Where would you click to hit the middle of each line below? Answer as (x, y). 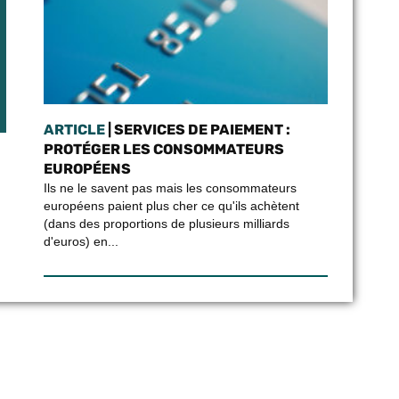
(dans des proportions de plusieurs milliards (166, 224)
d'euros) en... (81, 241)
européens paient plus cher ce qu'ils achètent (171, 206)
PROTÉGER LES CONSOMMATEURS (163, 149)
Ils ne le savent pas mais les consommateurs (170, 188)
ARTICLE (74, 130)
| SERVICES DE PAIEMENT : (197, 130)
